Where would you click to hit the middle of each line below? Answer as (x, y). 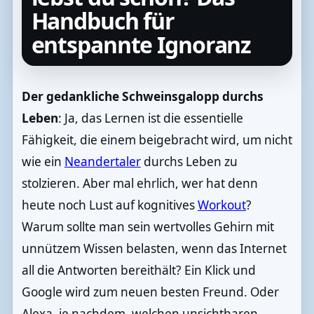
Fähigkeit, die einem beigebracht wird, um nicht (157, 140)
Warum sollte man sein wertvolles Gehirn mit (148, 227)
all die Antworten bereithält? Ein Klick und (138, 271)
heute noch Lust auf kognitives (109, 205)
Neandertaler (102, 162)
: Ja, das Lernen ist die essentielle (150, 118)
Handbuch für (103, 20)
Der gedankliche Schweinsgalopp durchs (142, 97)
